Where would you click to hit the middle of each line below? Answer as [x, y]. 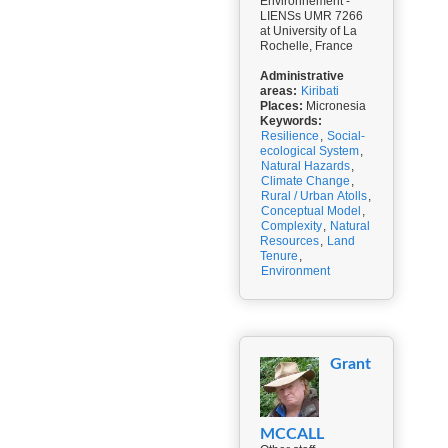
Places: [281, 106]
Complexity [291, 226]
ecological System [309, 151]
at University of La [308, 31]
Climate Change [305, 181]
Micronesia [334, 106]
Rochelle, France [306, 46]
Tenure [279, 256]
